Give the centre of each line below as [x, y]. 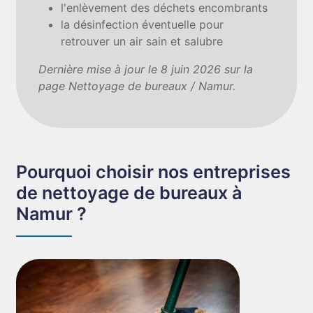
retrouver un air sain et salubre [142, 41]
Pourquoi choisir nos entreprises [154, 172]
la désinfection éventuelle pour [143, 24]
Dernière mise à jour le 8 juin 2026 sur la [146, 69]
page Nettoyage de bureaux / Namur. [137, 86]
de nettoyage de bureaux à [129, 193]
